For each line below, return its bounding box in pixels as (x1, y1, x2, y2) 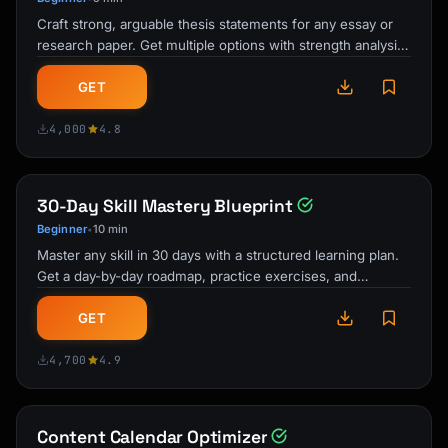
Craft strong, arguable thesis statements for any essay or (37, 16, 393, 32)
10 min (92, 222, 128, 236)
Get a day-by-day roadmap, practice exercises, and (37, 268, 357, 284)
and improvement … (37, 58, 163, 74)
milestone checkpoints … (37, 289, 195, 305)
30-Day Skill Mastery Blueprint (37, 195, 293, 217)
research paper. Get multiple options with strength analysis (37, 37, 404, 53)
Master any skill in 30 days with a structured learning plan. (37, 247, 399, 263)
